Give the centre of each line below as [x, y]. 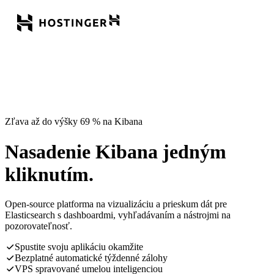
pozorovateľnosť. [39, 226]
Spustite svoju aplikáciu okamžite [79, 247]
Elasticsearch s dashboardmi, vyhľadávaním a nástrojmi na [118, 215]
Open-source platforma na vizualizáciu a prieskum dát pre [116, 204]
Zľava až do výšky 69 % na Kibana [74, 122]
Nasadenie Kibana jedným [116, 151]
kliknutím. [49, 174]
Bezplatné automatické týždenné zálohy [91, 258]
